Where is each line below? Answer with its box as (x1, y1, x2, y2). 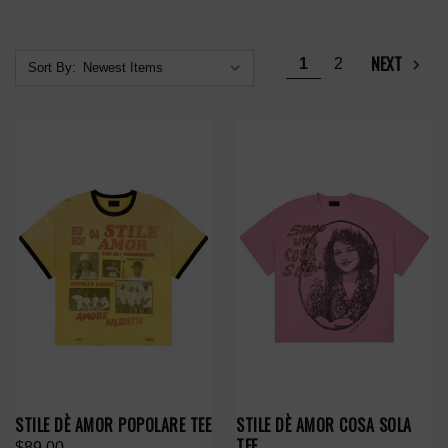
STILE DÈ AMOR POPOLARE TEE (15, 413, 211, 437)
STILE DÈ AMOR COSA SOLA (236, 413, 412, 437)
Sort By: (28, 60, 76, 75)
